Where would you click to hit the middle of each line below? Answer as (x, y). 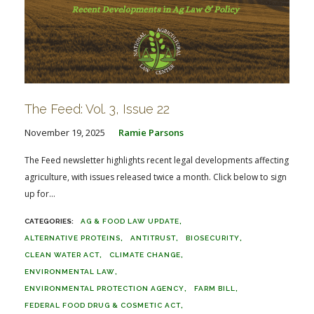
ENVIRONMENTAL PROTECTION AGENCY (104, 288)
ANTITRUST (153, 238)
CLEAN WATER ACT (62, 255)
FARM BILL (215, 288)
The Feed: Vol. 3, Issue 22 (97, 109)
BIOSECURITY (213, 238)
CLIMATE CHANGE (145, 255)
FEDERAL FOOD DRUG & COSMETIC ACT (103, 305)
